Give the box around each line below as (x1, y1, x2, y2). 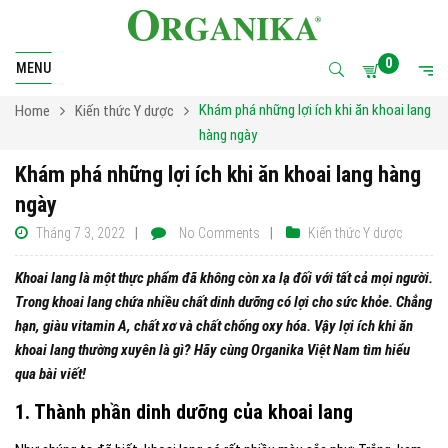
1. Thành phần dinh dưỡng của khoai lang (15, 400, 353, 424)
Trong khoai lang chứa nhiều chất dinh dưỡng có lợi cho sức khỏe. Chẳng (15, 293, 432, 311)
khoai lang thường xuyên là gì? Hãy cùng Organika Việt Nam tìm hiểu (15, 341, 410, 359)
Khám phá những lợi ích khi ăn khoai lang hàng (15, 162, 421, 187)
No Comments (179, 225, 260, 241)
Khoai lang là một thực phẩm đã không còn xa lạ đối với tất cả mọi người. (15, 269, 433, 287)
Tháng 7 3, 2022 (36, 225, 125, 241)
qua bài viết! (15, 365, 86, 383)
